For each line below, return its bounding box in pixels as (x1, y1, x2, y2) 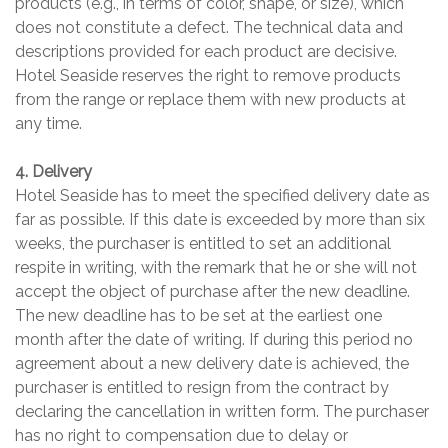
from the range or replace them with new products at (15, 90, 406, 110)
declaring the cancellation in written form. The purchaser (15, 402, 429, 422)
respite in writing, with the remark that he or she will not (15, 258, 417, 278)
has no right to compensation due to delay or (15, 426, 348, 446)
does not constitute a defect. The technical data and (15, 18, 403, 38)
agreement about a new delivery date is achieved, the (15, 354, 409, 374)
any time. (15, 114, 82, 134)
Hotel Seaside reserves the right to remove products (15, 66, 401, 86)
